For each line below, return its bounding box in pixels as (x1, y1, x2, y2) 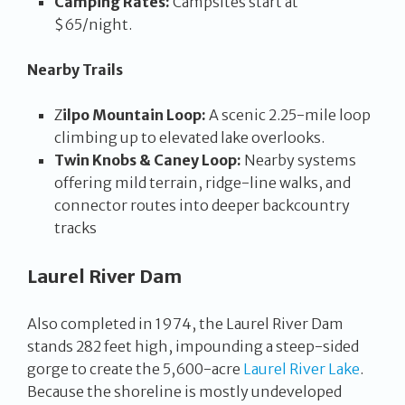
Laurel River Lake (243, 360, 360, 378)
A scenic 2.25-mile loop (206, 106, 371, 124)
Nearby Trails (27, 61, 123, 79)
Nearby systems (241, 151, 356, 169)
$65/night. (54, 15, 132, 33)
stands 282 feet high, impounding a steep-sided (27, 337, 359, 355)
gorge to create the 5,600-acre (27, 360, 243, 378)
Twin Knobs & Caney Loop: (54, 151, 241, 169)
